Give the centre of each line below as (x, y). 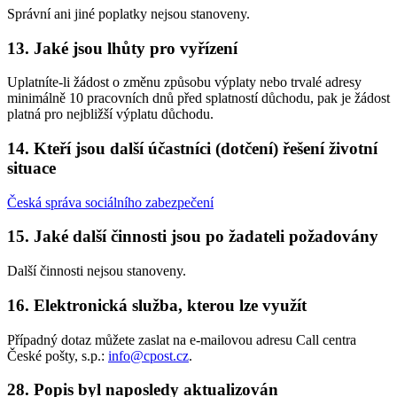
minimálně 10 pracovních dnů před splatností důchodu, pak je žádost (198, 98)
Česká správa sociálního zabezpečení (110, 202)
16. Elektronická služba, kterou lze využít (157, 305)
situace (31, 167)
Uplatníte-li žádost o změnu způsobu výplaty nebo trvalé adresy (184, 82)
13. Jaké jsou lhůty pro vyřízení (122, 48)
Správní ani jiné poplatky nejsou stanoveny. (128, 13)
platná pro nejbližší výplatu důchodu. (110, 114)
